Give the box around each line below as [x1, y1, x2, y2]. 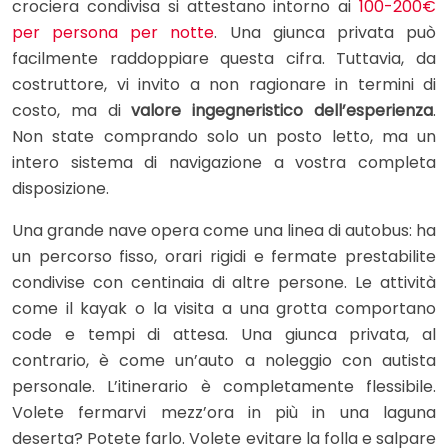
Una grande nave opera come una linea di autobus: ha [12, 218, 436, 242]
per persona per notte [12, 20, 215, 44]
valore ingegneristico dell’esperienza [131, 98, 434, 122]
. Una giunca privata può [214, 20, 437, 44]
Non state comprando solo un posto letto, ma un [12, 124, 436, 148]
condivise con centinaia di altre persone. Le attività [12, 270, 436, 294]
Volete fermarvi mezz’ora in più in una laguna [12, 400, 436, 424]
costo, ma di [12, 98, 132, 122]
